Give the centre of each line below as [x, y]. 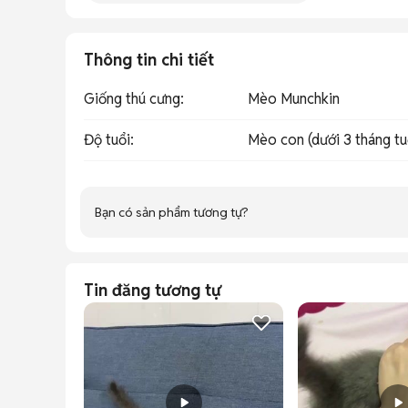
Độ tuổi [107, 140]
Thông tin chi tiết [149, 60]
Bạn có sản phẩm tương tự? [172, 212]
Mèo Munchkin [294, 99]
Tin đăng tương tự [153, 290]
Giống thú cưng [132, 99]
